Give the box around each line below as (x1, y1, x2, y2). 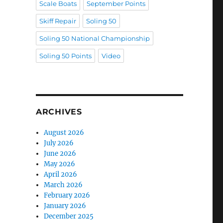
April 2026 (44, 170, 78, 179)
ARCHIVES (35, 107, 82, 117)
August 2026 (44, 128, 85, 137)
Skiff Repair (39, 17, 76, 25)
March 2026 (44, 181, 83, 190)
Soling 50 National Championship (39, 34, 150, 43)
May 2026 (44, 160, 76, 169)
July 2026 (44, 139, 74, 148)
